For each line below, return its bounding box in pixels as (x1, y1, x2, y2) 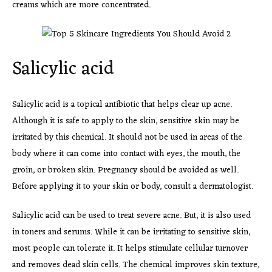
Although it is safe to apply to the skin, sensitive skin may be (12, 114, 239, 129)
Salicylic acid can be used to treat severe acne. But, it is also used (12, 208, 251, 224)
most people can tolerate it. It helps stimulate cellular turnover (12, 241, 248, 257)
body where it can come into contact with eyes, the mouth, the (12, 146, 240, 162)
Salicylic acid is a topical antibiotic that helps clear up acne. (12, 97, 232, 113)
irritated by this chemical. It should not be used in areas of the (12, 130, 242, 146)
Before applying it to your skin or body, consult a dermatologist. (12, 179, 253, 195)
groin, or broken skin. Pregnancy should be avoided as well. (12, 163, 239, 178)
